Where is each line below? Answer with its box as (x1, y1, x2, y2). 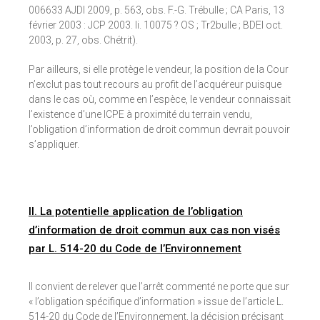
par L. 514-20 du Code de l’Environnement (29, 242, 241, 256)
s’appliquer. (29, 139, 79, 151)
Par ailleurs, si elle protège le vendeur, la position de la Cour (29, 64, 289, 76)
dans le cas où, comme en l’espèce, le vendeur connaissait (29, 94, 291, 106)
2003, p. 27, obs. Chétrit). (29, 34, 138, 46)
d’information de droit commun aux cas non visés (29, 224, 280, 237)
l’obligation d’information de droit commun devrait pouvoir (29, 124, 290, 136)
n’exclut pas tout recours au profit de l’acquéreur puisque (29, 79, 281, 91)
